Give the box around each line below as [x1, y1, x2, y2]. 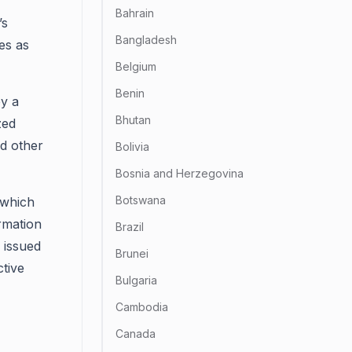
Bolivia [115, 140, 149, 153]
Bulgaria [115, 273, 157, 287]
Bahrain [115, 6, 154, 20]
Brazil [115, 220, 144, 233]
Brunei [115, 247, 148, 260]
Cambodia [115, 300, 168, 313]
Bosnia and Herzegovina [115, 167, 244, 180]
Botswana [115, 193, 166, 207]
